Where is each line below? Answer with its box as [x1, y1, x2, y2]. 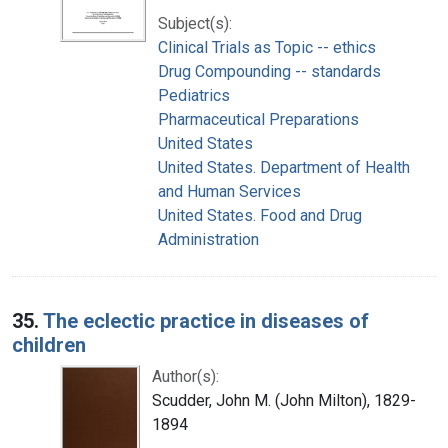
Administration [158, 229, 259, 249]
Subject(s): [158, 13, 232, 33]
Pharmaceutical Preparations [158, 109, 359, 129]
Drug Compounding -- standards [158, 61, 381, 81]
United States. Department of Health [158, 157, 410, 177]
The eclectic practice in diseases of [43, 308, 369, 333]
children [12, 332, 86, 357]
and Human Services [158, 181, 301, 201]
